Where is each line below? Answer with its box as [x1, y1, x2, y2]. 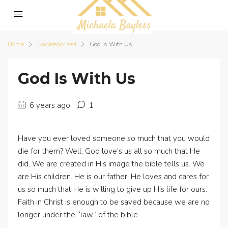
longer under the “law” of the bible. [18, 210, 139, 220]
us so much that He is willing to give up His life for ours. [18, 184, 207, 194]
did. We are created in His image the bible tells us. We [18, 159, 205, 169]
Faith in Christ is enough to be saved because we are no [18, 197, 210, 207]
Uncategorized [37, 40, 76, 48]
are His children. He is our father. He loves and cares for [18, 172, 209, 182]
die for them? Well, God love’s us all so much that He [18, 146, 200, 156]
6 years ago [27, 100, 70, 110]
